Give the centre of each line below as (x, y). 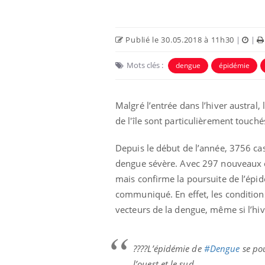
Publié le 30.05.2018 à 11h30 (179, 39)
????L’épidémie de (169, 248)
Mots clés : (145, 65)
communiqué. (146, 194)
